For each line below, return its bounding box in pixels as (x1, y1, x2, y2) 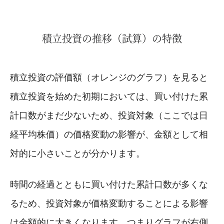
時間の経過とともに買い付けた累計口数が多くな (10, 179, 208, 190)
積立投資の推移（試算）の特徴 (42, 31, 182, 46)
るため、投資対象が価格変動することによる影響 (10, 198, 208, 209)
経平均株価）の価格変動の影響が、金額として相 (10, 129, 208, 140)
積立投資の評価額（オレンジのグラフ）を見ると (10, 72, 208, 83)
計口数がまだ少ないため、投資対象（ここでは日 (10, 110, 208, 121)
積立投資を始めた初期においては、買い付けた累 (10, 91, 208, 102)
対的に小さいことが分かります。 (10, 148, 145, 159)
